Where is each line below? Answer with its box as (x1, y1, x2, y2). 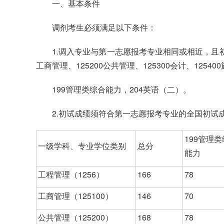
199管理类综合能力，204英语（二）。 (52, 83, 191, 95)
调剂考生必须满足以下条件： (52, 21, 156, 33)
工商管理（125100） (38, 190, 113, 202)
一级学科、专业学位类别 (38, 140, 126, 152)
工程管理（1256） (38, 168, 104, 180)
